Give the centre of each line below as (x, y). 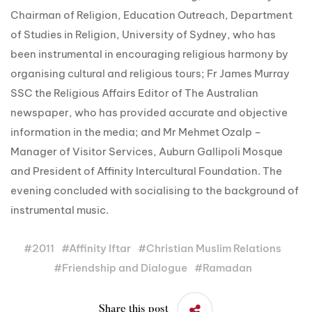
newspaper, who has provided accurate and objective (149, 112)
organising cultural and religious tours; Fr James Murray (150, 73)
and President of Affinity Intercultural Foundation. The (146, 171)
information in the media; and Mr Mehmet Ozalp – (136, 132)
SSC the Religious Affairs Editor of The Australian (134, 93)
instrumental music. (60, 210)
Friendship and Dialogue (124, 267)
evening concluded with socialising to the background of (155, 190)
